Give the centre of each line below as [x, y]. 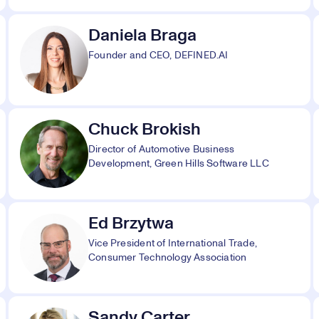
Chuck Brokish [145, 130]
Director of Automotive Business [162, 150]
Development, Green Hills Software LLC [179, 164]
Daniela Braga [142, 36]
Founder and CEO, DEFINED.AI [158, 56]
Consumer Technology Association [168, 258]
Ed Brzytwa [131, 224]
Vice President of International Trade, [173, 244]
